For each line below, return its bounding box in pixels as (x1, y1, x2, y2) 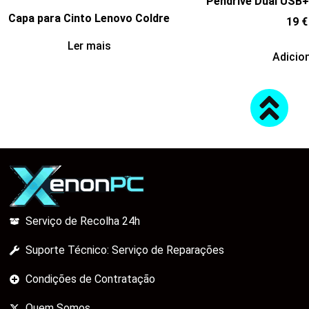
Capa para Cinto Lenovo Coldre (8, 11, 170, 25)
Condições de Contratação (25, 272, 155, 286)
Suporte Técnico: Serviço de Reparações (25, 243, 224, 257)
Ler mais (67, 39, 111, 53)
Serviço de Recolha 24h (25, 215, 140, 228)
